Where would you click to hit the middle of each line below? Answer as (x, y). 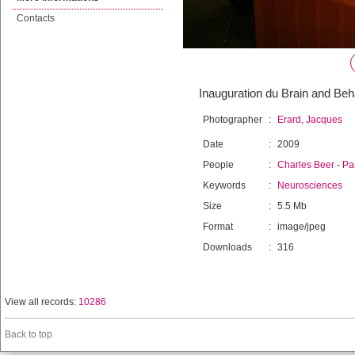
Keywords (224, 185)
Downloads (227, 247)
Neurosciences (310, 185)
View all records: (42, 302)
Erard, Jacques (310, 120)
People (218, 165)
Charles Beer (306, 165)
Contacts (36, 18)
